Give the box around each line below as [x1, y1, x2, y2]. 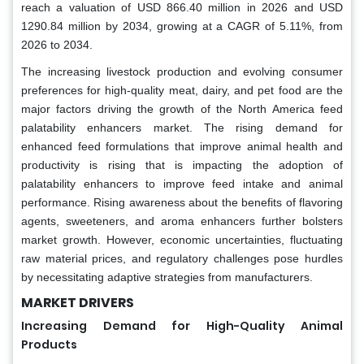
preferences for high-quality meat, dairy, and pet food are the [21, 84, 343, 97]
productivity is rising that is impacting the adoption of [21, 158, 343, 172]
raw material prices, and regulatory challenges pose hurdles [21, 252, 343, 266]
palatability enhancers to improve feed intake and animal [21, 177, 343, 191]
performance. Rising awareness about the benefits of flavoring [21, 196, 343, 210]
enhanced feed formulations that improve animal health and [21, 140, 343, 154]
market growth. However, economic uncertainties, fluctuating [21, 233, 343, 247]
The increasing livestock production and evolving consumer [21, 65, 343, 79]
